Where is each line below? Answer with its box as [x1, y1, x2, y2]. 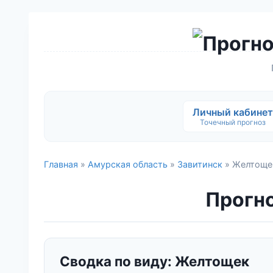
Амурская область [88, 158, 168, 169]
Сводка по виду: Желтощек [60, 253, 249, 270]
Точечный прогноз [199, 117, 266, 127]
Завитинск [177, 158, 222, 169]
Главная [44, 158, 78, 169]
